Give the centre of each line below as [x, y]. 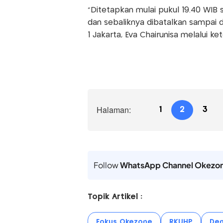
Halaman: [113, 110]
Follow [107, 165]
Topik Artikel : [115, 197]
